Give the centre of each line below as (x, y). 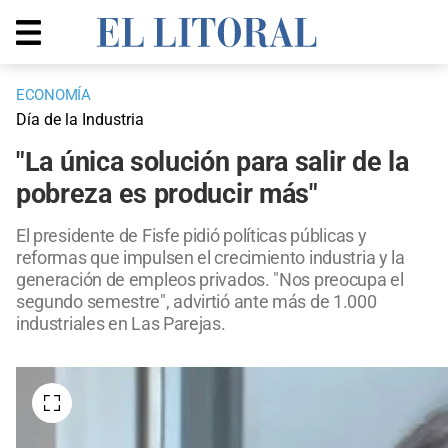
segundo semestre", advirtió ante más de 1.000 (196, 302)
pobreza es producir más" (167, 194)
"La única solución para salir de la (212, 162)
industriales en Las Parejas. (121, 324)
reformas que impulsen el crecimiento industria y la (210, 258)
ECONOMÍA (53, 95)
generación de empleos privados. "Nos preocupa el (210, 280)
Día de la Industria (80, 120)
